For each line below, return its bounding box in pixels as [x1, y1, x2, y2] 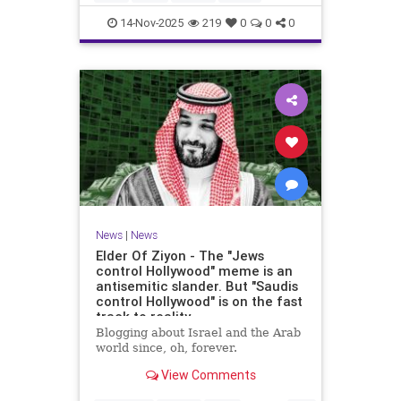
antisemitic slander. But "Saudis [95, 277, 298, 294]
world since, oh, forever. [95, 340, 237, 354]
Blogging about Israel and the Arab [95, 325, 301, 339]
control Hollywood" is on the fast [95, 292, 303, 310]
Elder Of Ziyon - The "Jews [95, 246, 264, 264]
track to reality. [95, 307, 193, 325]
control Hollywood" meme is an [95, 261, 293, 279]
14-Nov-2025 [116, 15, 183, 31]
